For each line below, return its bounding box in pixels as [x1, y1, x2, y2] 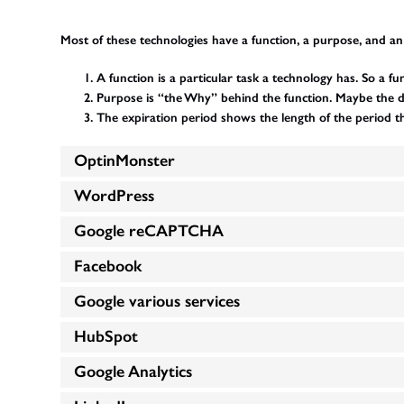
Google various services [74, 291, 241, 312]
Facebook [74, 256, 142, 277]
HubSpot [74, 326, 139, 347]
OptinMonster [74, 151, 176, 171]
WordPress [74, 186, 155, 207]
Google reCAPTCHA [74, 221, 225, 242]
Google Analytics [74, 362, 193, 382]
